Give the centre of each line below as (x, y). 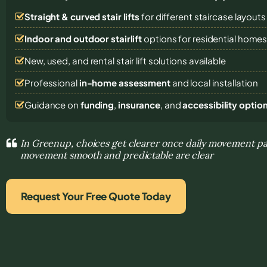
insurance (139, 104)
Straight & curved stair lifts (82, 16)
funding (97, 104)
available (207, 60)
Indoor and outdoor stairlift (83, 38)
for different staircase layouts (203, 16)
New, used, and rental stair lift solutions (107, 60)
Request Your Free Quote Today (96, 196)
